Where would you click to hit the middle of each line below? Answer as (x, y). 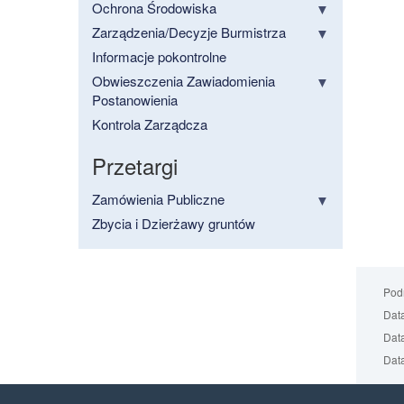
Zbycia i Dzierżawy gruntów (174, 224)
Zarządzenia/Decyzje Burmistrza (189, 32)
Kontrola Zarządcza (150, 124)
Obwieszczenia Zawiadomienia (184, 81)
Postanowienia (135, 100)
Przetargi (135, 166)
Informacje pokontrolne (159, 57)
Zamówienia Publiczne (158, 199)
